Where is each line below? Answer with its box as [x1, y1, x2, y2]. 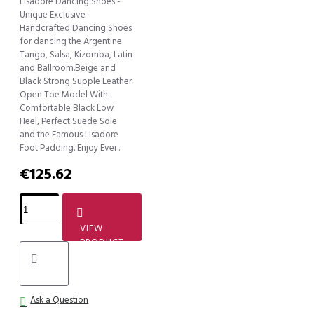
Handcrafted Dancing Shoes [20, 22, 132, 35]
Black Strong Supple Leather [20, 75, 132, 88]
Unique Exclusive [20, 8, 86, 22]
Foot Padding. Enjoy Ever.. [20, 142, 120, 155]
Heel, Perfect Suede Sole [20, 115, 117, 128]
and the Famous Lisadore [20, 128, 118, 142]
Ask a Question [30, 294, 89, 307]
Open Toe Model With [20, 88, 108, 102]
